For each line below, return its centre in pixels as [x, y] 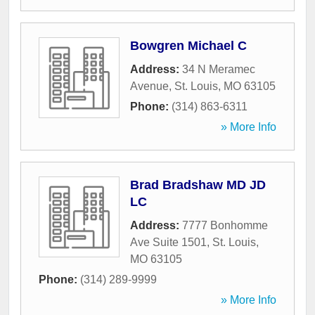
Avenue [149, 86]
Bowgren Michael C [188, 46]
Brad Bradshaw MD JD [198, 185]
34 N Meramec [219, 70]
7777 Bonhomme [225, 226]
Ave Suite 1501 [168, 243]
